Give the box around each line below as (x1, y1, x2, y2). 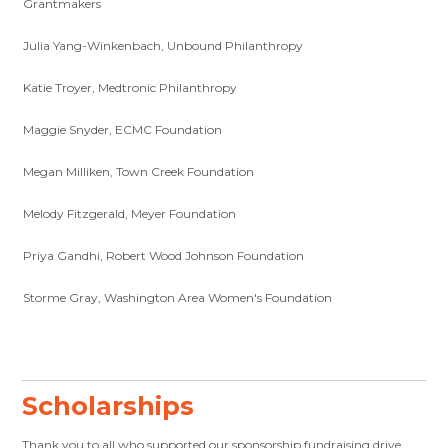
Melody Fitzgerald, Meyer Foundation (23, 205, 237, 221)
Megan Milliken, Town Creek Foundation (23, 163, 255, 179)
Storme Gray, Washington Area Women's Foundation (23, 289, 333, 305)
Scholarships (22, 389, 195, 421)
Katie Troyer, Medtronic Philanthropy (23, 79, 238, 95)
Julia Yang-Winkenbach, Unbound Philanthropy (23, 37, 304, 53)
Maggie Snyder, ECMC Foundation (23, 121, 223, 137)
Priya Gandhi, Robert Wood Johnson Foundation (23, 247, 305, 263)
